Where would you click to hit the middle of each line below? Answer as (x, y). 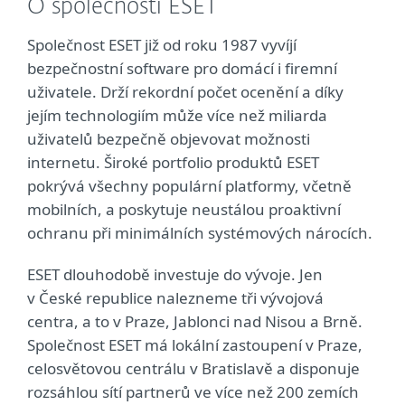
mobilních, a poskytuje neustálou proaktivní (184, 209)
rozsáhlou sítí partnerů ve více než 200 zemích (193, 392)
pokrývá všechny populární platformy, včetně (189, 186)
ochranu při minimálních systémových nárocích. (200, 233)
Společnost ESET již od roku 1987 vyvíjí (162, 45)
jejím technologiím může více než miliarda (177, 115)
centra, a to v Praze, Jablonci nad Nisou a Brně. (195, 321)
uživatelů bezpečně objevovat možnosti (169, 139)
